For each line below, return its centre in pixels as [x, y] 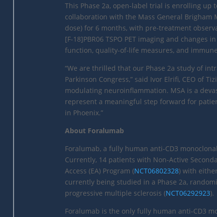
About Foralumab [95, 131]
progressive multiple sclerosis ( [116, 193]
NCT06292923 [188, 193]
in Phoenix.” [84, 113]
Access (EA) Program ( [100, 171]
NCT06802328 [157, 171]
